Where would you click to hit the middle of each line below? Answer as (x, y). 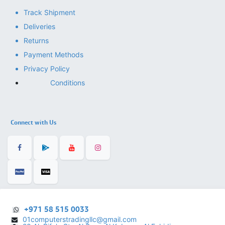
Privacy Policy (47, 69)
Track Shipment (49, 13)
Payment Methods (53, 55)
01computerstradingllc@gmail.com (84, 219)
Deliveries (39, 27)
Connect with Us (33, 123)
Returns (36, 41)
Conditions (68, 83)
